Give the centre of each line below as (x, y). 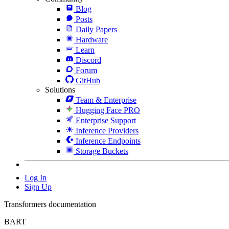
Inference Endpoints (108, 141)
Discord (88, 60)
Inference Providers (107, 130)
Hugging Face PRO (108, 110)
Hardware (92, 39)
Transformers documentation (50, 204)
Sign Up (38, 187)
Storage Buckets (102, 151)
